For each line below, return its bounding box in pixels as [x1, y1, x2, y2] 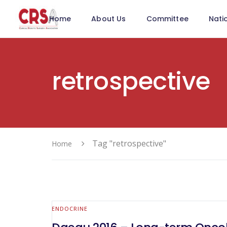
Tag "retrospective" [92, 138, 166, 149]
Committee [146, 14, 188, 24]
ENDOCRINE [52, 205, 88, 212]
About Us [91, 14, 126, 24]
